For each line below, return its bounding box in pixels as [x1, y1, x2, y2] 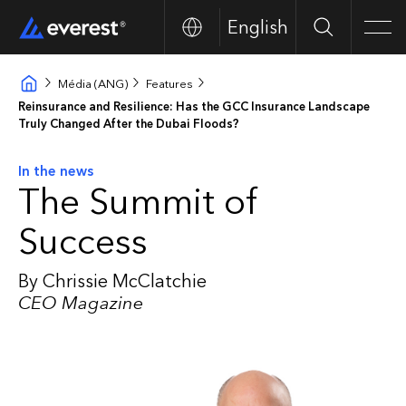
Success [18, 219, 148, 263]
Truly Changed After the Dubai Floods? [18, 117, 239, 130]
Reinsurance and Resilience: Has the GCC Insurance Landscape [18, 100, 370, 113]
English [227, 16, 288, 38]
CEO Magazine [18, 292, 143, 314]
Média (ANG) [58, 76, 128, 91]
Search [322, 27, 364, 44]
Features [146, 76, 193, 91]
